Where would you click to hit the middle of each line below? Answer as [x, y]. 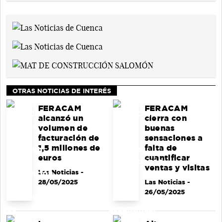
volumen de [63, 128]
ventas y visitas [177, 167]
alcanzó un [60, 118]
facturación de [69, 138]
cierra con [166, 118]
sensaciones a [173, 138]
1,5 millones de [69, 148]
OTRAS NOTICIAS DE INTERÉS [62, 90]
